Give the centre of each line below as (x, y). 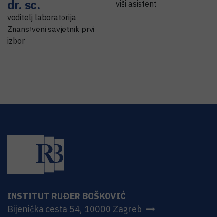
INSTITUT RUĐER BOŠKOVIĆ (67, 196)
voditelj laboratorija (42, 17)
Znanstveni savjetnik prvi (51, 29)
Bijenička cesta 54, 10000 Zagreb (75, 209)
